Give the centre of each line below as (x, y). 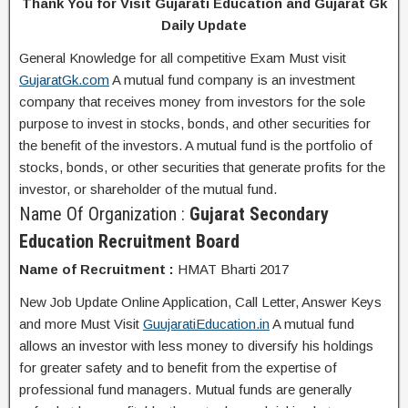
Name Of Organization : (104, 214)
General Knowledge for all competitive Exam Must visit (183, 58)
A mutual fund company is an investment (232, 80)
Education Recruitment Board (129, 241)
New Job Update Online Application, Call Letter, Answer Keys (200, 302)
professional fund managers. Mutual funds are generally (186, 389)
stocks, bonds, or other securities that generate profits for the (202, 167)
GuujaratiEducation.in (206, 324)
